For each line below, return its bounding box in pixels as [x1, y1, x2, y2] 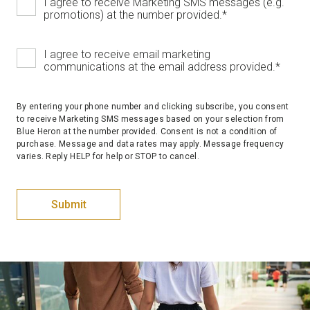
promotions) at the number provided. [44, 8, 222, 22]
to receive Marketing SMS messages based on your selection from [17, 114, 284, 125]
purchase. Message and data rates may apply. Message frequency [17, 139, 284, 149]
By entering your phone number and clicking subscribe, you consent [17, 102, 289, 112]
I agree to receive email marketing [44, 48, 210, 62]
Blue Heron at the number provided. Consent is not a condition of [17, 127, 277, 137]
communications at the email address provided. [44, 60, 275, 74]
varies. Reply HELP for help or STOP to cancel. [17, 152, 199, 162]
